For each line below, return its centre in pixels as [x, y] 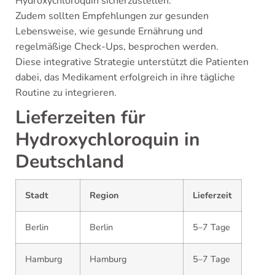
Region [104, 195]
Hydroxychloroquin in [108, 140]
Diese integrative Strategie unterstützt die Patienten [132, 62]
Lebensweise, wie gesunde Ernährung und [109, 31]
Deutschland [70, 162]
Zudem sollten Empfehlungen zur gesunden [112, 16]
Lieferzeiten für [80, 118]
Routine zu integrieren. [66, 93]
